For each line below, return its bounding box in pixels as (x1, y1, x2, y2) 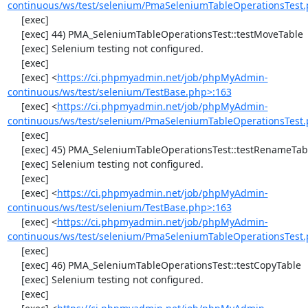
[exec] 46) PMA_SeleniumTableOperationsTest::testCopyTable (7, 258, 21, 272)
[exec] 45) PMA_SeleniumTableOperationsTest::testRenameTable (7, 143, 21, 156)
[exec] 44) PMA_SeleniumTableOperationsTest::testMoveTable (7, 27, 21, 41)
